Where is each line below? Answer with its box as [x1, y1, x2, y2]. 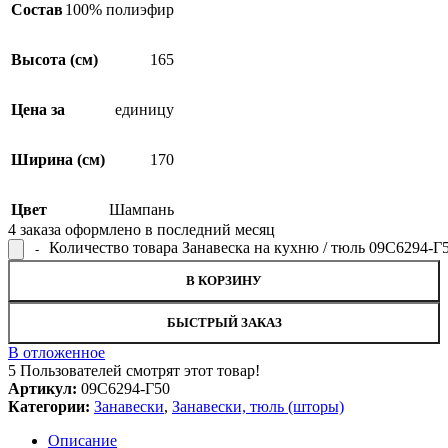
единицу [115, 100, 174, 118]
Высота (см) [11, 50, 98, 68]
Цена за [11, 100, 65, 118]
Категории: [8, 397, 90, 415]
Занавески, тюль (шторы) [172, 397, 344, 415]
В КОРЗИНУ [186, 272, 262, 288]
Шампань [109, 200, 174, 218]
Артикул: [8, 379, 81, 397]
